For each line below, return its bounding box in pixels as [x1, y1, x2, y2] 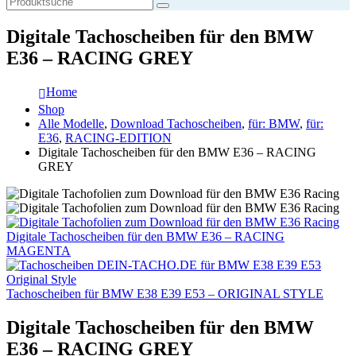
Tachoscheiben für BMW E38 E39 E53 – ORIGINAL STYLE [6, 286, 323, 300]
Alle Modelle [38, 116, 104, 130]
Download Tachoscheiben [110, 116, 242, 130]
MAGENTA [6, 243, 71, 257]
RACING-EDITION [65, 130, 172, 145]
